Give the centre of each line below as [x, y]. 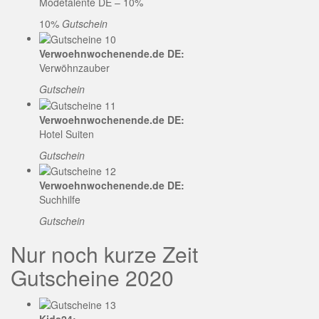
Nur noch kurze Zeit [104, 253]
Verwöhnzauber [74, 68]
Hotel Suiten [67, 134]
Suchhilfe [60, 199]
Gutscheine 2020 [92, 277]
